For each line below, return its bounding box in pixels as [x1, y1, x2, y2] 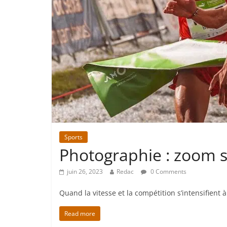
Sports [64, 133, 83, 141]
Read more [64, 209, 95, 218]
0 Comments [149, 167, 186, 176]
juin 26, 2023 [67, 167, 103, 176]
